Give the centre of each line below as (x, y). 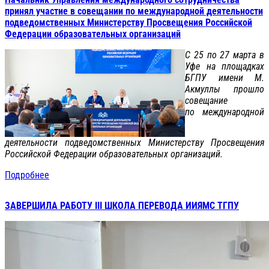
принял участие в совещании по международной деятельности (134, 11)
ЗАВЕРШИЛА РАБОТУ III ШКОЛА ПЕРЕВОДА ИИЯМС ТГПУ (122, 205)
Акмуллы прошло (225, 89)
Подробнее (27, 175)
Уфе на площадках (225, 66)
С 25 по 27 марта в (225, 55)
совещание (206, 100)
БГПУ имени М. (225, 77)
